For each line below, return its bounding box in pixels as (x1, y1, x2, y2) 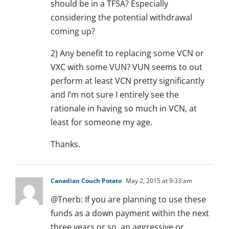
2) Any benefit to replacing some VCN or (51, 48, 204, 59)
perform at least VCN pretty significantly (51, 75, 204, 87)
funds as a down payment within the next (51, 208, 209, 219)
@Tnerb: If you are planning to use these (51, 194, 206, 205)
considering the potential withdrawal (51, 12, 192, 24)
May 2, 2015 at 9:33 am (124, 176, 192, 186)
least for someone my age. (51, 117, 152, 128)
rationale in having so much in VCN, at (51, 103, 197, 114)
